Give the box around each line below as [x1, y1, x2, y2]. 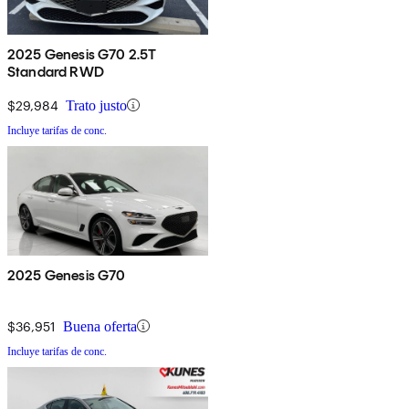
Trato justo [66, 97, 127, 113]
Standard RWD [7, 62, 104, 80]
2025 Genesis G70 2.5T [7, 45, 157, 63]
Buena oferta [63, 318, 137, 334]
